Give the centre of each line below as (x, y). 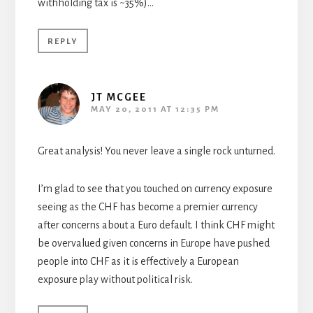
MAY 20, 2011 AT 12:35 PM (155, 109)
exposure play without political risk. (115, 279)
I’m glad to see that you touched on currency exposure (155, 188)
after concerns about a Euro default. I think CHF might (156, 225)
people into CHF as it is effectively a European (138, 261)
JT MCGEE (118, 97)
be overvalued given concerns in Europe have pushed (153, 243)
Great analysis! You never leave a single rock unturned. (156, 151)
